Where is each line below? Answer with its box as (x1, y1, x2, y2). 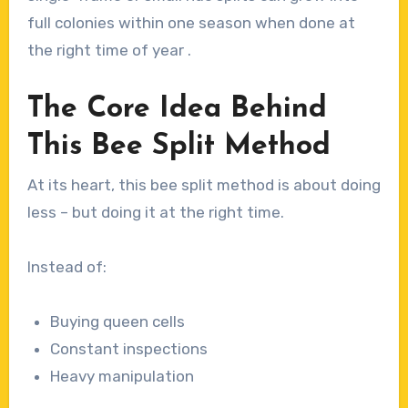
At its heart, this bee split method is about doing (26, 175, 381, 194)
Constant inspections (50, 339, 209, 358)
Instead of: (26, 257, 107, 276)
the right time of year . (26, 40, 191, 59)
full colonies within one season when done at (26, 13, 355, 32)
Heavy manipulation (50, 366, 195, 385)
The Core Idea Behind (26, 94, 327, 124)
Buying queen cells (50, 311, 186, 331)
